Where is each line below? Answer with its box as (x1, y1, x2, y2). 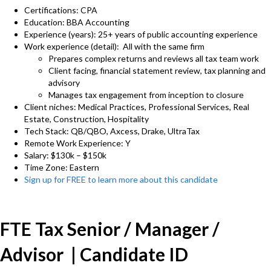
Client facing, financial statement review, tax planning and (48, 65, 266, 76)
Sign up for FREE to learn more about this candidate (24, 174, 218, 184)
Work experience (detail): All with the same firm (24, 41, 204, 51)
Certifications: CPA (24, 5, 97, 15)
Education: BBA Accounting (24, 17, 129, 27)
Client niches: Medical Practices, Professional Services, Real (24, 102, 249, 112)
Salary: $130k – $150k (24, 150, 106, 160)
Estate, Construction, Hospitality (24, 114, 149, 124)
